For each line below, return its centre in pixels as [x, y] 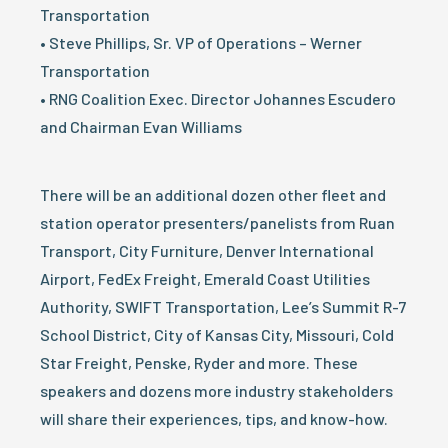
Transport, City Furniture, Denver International [207, 250]
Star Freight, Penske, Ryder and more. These [199, 362]
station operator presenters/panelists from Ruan [217, 222]
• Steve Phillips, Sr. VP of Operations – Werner [201, 42]
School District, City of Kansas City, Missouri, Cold [217, 334]
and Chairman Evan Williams [141, 126]
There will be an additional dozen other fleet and [213, 194]
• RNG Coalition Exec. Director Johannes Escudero [218, 98]
